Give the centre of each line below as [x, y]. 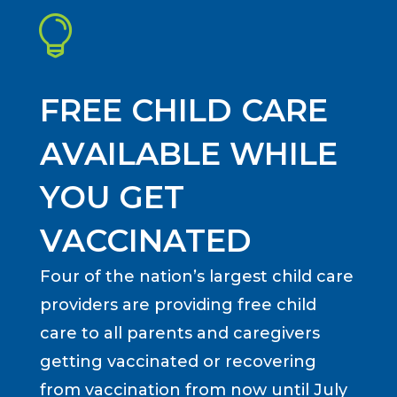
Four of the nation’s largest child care [196, 277]
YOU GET [112, 198]
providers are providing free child [178, 305]
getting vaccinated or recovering [178, 362]
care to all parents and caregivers [179, 334]
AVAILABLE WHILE [188, 154]
